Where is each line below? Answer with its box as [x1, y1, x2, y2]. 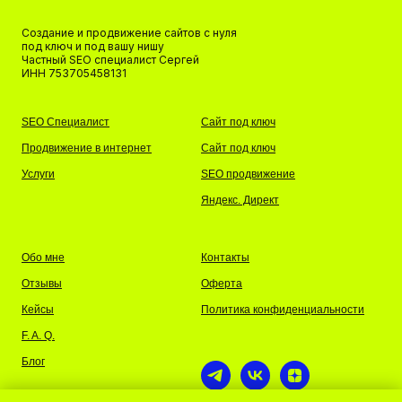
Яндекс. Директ [201, 194, 279, 206]
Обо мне [22, 251, 65, 264]
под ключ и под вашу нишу [22, 39, 164, 53]
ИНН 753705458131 [22, 66, 127, 80]
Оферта [201, 277, 242, 290]
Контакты [201, 251, 249, 264]
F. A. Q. [22, 329, 55, 342]
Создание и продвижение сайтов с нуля [22, 26, 237, 39]
